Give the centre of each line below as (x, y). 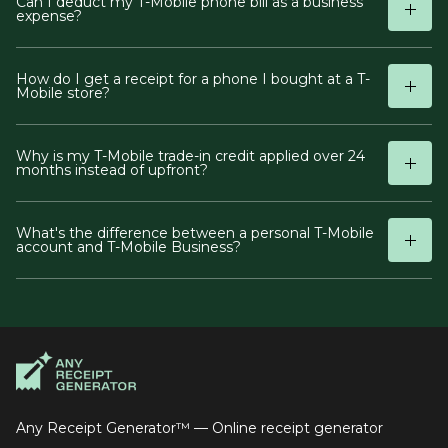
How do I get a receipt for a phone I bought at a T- (193, 79)
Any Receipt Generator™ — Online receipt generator (199, 428)
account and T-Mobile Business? (128, 247)
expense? (49, 16)
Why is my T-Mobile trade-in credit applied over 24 (190, 156)
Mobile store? (63, 93)
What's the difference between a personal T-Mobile (195, 233)
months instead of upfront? (112, 170)
